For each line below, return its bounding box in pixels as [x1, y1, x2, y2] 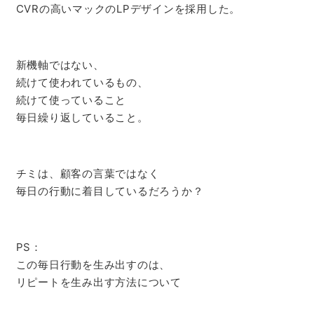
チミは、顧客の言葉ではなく [15, 167, 160, 181]
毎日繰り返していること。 [15, 111, 149, 125]
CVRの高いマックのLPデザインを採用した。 [15, 2, 240, 16]
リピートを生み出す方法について [15, 275, 182, 289]
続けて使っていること [15, 93, 126, 107]
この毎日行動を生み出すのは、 [15, 258, 170, 272]
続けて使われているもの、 [15, 76, 149, 90]
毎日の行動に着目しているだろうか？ [15, 184, 204, 198]
